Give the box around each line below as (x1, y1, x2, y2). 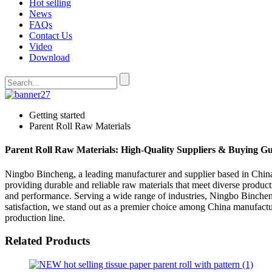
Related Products (5, 234, 90, 248)
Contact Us (29, 30, 72, 41)
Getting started (29, 110, 85, 120)
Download (29, 52, 70, 63)
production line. (5, 212, 65, 223)
